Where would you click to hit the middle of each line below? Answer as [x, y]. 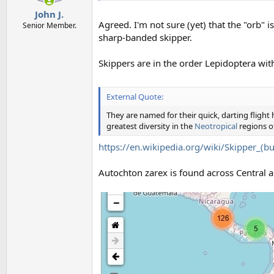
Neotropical [216, 126]
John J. [49, 14]
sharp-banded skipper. [145, 37]
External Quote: [135, 97]
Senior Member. [49, 25]
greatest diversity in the [150, 126]
